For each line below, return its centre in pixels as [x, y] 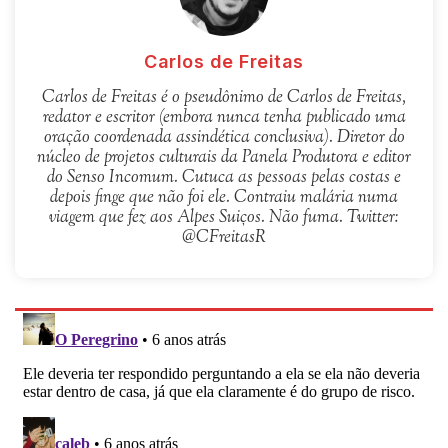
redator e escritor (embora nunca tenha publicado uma [224, 117]
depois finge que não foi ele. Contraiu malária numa [224, 197]
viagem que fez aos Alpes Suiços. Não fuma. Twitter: [224, 217]
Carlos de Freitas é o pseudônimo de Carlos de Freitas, [224, 97]
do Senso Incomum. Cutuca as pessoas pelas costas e [224, 177]
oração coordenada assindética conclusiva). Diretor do [224, 137]
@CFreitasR [224, 237]
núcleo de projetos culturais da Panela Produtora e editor [224, 157]
